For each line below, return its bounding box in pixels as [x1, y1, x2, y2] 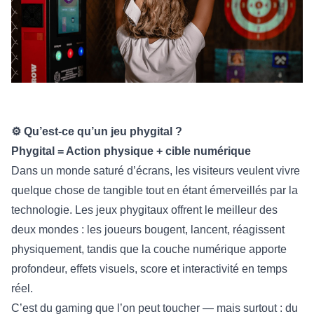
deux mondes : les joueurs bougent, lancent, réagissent [11, 224, 285, 236]
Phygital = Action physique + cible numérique [11, 145, 251, 158]
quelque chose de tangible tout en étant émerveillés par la [11, 184, 298, 197]
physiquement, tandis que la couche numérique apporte [11, 243, 287, 256]
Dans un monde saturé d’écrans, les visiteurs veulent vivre [11, 165, 300, 177]
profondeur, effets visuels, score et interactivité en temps [11, 263, 287, 275]
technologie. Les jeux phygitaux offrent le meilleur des [11, 204, 278, 217]
